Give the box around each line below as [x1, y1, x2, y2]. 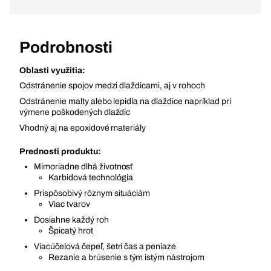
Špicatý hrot [48, 226, 93, 235]
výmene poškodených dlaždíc [19, 108, 131, 117]
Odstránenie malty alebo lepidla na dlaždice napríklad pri [19, 97, 231, 106]
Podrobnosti [19, 39, 113, 56]
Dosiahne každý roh [34, 215, 109, 224]
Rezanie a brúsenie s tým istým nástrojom [48, 253, 205, 262]
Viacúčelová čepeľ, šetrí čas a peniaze [34, 242, 177, 251]
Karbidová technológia [48, 173, 133, 182]
